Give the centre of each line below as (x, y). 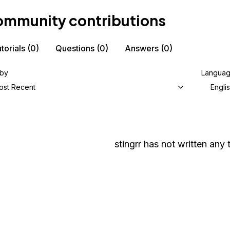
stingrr (128, 144)
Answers (142, 48)
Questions (75, 48)
